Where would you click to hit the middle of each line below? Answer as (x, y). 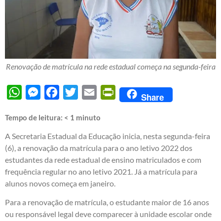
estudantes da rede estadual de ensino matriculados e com (103, 160)
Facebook (76, 92)
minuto (88, 118)
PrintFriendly (138, 92)
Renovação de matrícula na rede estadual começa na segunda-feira (110, 67)
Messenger (59, 92)
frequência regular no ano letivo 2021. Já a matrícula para (101, 172)
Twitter (90, 92)
